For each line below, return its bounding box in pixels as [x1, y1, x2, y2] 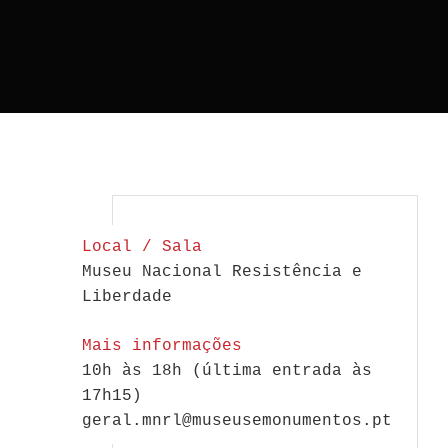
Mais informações [82, 337, 242, 356]
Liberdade [82, 288, 172, 307]
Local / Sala [82, 238, 202, 257]
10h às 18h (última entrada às [82, 362, 372, 381]
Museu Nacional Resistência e [82, 263, 362, 282]
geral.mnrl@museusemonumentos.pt [82, 412, 392, 431]
